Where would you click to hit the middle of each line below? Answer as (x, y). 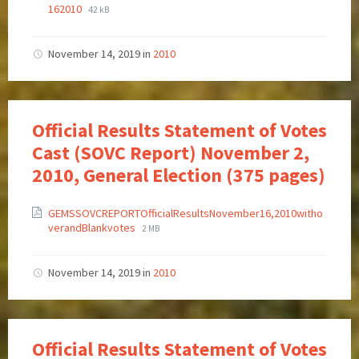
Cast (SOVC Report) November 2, (171, 153)
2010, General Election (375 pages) (179, 175)
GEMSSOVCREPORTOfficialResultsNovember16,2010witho (186, 214)
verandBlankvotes (93, 228)
